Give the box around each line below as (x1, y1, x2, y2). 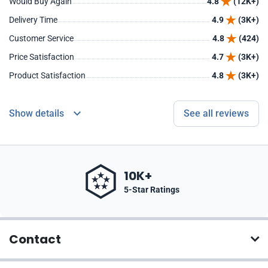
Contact (9, 231, 61, 248)
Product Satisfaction (9, 71, 86, 80)
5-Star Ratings (124, 184, 179, 194)
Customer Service (9, 33, 74, 43)
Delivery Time (9, 15, 57, 25)
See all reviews (184, 108, 249, 119)
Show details (9, 108, 64, 119)
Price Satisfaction (9, 52, 74, 62)
